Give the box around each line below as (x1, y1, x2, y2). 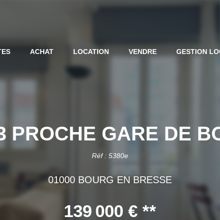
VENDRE (129, 48, 157, 55)
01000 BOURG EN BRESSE (48, 174, 172, 185)
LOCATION (73, 48, 110, 55)
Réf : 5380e (92, 152, 128, 160)
